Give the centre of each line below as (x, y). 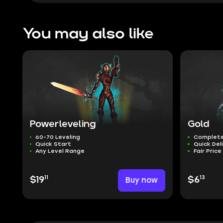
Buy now (142, 180)
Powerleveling (62, 124)
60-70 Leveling (58, 137)
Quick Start (54, 144)
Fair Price (207, 151)
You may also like (88, 34)
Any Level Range (60, 151)
